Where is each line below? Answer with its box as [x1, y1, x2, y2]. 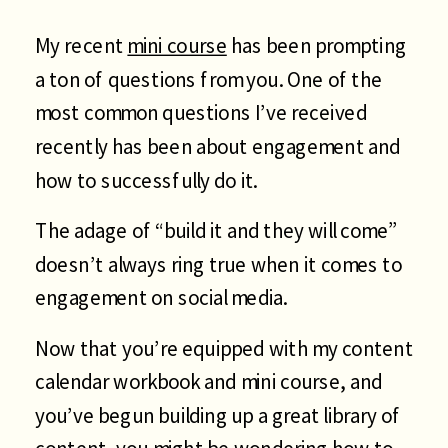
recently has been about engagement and [35, 132, 401, 160]
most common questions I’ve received [35, 99, 367, 126]
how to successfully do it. [35, 166, 258, 194]
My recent [35, 32, 128, 59]
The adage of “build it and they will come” [35, 216, 397, 244]
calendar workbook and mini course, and [35, 368, 383, 395]
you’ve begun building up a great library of [35, 401, 401, 429]
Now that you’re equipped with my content [35, 334, 413, 362]
